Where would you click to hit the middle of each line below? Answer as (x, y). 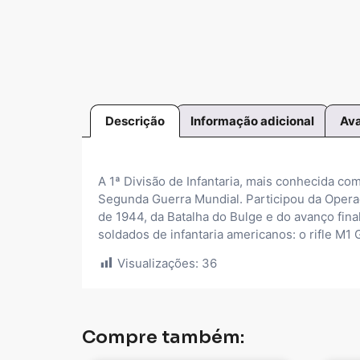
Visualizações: (158, 264)
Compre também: (163, 337)
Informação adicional (252, 121)
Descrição (135, 121)
